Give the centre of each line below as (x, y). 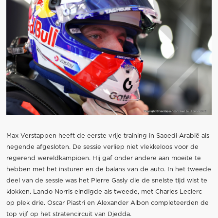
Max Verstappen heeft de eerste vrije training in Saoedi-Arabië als (108, 136)
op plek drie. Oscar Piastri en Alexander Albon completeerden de (107, 203)
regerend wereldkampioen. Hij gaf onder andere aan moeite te (103, 159)
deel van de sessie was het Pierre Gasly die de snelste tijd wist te (107, 181)
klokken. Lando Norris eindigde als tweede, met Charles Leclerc (104, 192)
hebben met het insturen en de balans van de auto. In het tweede (109, 170)
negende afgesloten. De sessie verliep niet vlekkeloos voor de (102, 147)
